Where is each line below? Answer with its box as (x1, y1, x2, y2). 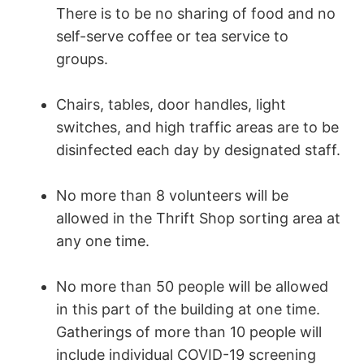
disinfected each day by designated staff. (55, 141, 340, 159)
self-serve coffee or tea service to (55, 28, 288, 45)
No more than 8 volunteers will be (55, 187, 288, 205)
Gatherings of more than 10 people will (55, 323, 322, 341)
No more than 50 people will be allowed (55, 278, 328, 296)
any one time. (55, 232, 149, 250)
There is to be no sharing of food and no (55, 5, 336, 23)
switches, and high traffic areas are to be (55, 119, 339, 136)
